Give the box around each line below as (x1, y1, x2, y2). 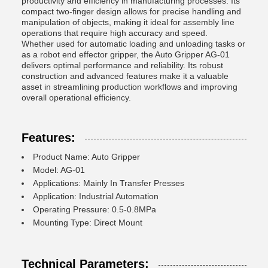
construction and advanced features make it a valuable (22, 71, 229, 81)
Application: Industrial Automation (33, 191, 159, 201)
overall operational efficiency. (22, 93, 131, 102)
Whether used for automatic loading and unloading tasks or (22, 39, 245, 48)
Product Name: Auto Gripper (33, 152, 140, 162)
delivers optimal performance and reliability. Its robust (22, 60, 223, 70)
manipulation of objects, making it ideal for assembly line (22, 17, 234, 27)
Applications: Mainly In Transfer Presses (33, 178, 184, 188)
